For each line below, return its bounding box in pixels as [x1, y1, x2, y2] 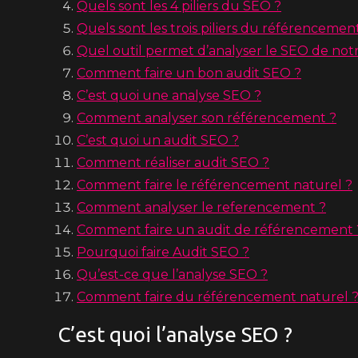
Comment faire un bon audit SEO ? [77, 66, 301, 81]
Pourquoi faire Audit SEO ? [77, 245, 249, 260]
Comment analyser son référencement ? [77, 110, 336, 125]
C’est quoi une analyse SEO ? [77, 88, 261, 103]
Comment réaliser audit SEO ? [77, 155, 269, 170]
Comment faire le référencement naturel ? [77, 177, 352, 193]
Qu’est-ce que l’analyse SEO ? [77, 267, 268, 282]
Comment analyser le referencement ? [77, 200, 326, 215]
